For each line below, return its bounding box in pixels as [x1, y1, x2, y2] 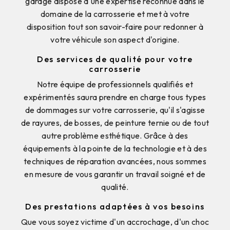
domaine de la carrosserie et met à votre [40, 8, 190, 19]
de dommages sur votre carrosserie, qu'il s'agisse [25, 104, 205, 115]
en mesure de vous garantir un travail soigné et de [24, 168, 206, 179]
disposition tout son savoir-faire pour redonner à [27, 21, 203, 32]
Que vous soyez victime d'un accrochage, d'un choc [21, 216, 209, 227]
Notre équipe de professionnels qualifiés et [36, 79, 194, 89]
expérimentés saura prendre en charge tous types [24, 91, 206, 102]
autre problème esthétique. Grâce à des [42, 130, 188, 141]
